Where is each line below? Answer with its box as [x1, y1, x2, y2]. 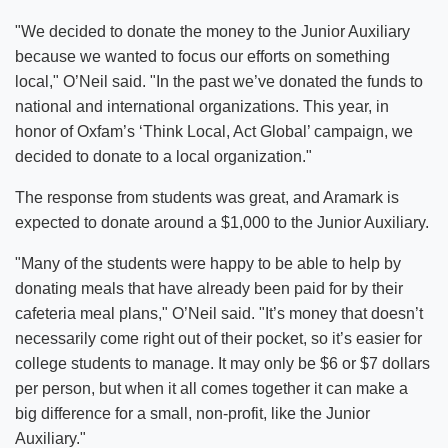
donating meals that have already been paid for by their [15, 280, 403, 297]
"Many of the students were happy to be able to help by [15, 255, 401, 272]
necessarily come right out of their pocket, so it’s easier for [15, 330, 422, 347]
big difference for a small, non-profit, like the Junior [15, 405, 370, 422]
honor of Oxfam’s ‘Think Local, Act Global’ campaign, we [15, 123, 413, 140]
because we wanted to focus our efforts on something [15, 48, 390, 65]
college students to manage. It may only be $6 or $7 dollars [15, 355, 430, 372]
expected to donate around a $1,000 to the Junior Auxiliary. [15, 214, 429, 231]
